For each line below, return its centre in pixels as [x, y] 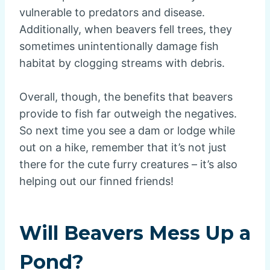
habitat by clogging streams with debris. [122, 63]
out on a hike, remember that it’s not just [123, 148]
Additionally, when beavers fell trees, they [126, 30]
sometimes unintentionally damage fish [119, 46]
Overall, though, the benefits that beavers [126, 97]
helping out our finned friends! [96, 181]
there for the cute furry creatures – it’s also [128, 165]
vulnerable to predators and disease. [112, 13]
